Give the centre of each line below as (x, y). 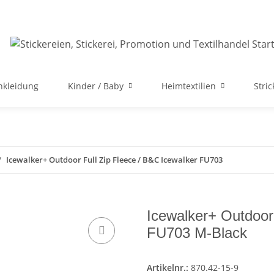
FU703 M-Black (197, 233)
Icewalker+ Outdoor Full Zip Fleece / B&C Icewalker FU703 (114, 160)
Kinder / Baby (96, 86)
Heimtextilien (189, 86)
